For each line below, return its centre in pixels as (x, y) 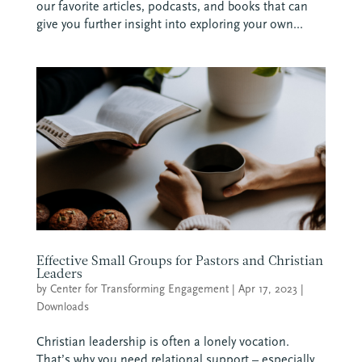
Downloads (62, 306)
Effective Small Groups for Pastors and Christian (179, 260)
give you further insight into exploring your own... (169, 23)
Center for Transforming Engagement (139, 288)
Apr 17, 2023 (267, 288)
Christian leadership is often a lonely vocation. (162, 341)
